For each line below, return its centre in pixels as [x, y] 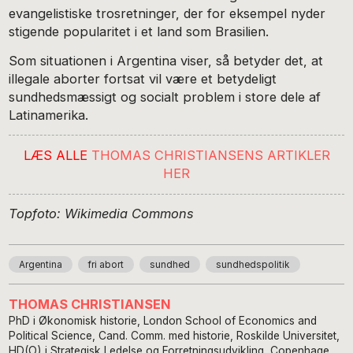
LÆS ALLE [57, 155]
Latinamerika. [49, 115]
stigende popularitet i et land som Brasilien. [139, 31]
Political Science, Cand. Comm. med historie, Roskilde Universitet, [175, 335]
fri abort [106, 265]
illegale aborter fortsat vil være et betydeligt [143, 78]
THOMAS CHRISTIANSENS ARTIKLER [210, 155]
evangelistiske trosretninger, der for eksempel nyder [167, 13]
